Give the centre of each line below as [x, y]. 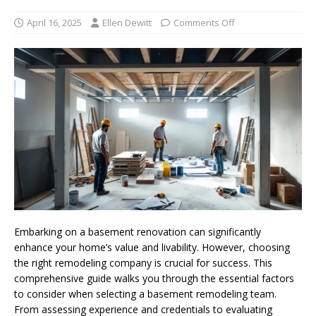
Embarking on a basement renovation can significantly [138, 231]
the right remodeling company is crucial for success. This [143, 262]
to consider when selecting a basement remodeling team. [145, 293]
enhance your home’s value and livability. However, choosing [152, 247]
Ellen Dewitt [127, 23]
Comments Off [204, 23]
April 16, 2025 [54, 23]
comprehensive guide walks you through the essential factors [154, 278]
